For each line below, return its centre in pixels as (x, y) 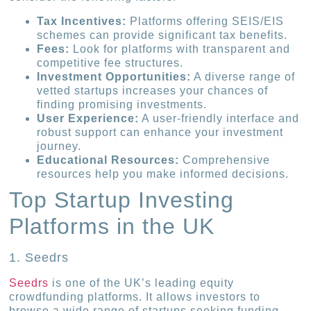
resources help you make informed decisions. (163, 174)
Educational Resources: (108, 160)
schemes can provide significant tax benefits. (162, 35)
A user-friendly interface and (219, 118)
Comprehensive (225, 160)
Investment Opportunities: (114, 76)
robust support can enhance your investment (160, 132)
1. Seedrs (39, 257)
